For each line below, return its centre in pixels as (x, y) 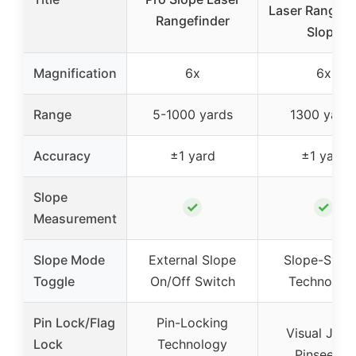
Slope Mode (69, 259)
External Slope (192, 259)
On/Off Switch (192, 281)
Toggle (54, 281)
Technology (192, 344)
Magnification (75, 73)
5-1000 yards (192, 114)
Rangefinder (192, 20)
